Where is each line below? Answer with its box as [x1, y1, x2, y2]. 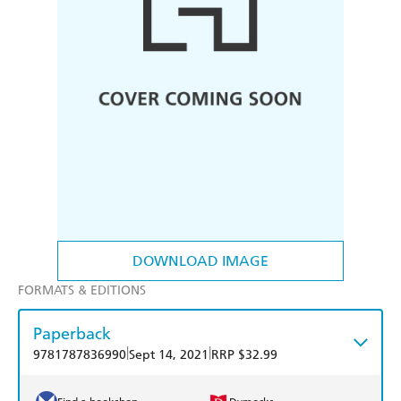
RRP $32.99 [211, 347, 277, 363]
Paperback [33, 323, 111, 345]
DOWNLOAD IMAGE [132, 252, 269, 270]
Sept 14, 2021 [129, 347, 209, 363]
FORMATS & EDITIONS [18, 283, 146, 299]
